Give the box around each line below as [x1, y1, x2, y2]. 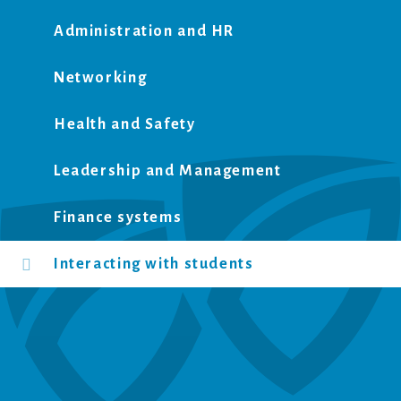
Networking [54, 70, 148, 86]
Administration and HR [54, 23, 235, 39]
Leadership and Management [54, 163, 282, 179]
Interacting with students [54, 256, 254, 272]
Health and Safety [54, 116, 196, 132]
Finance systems [54, 209, 183, 226]
